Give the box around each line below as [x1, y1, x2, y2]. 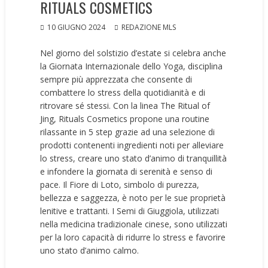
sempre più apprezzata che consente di [40, 74, 193, 85]
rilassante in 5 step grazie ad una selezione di [40, 126, 215, 138]
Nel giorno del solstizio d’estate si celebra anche [40, 47, 227, 59]
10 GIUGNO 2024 [47, 22, 106, 32]
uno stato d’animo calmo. [40, 245, 139, 256]
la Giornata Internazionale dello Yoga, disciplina [40, 60, 223, 72]
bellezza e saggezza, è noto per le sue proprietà [40, 192, 226, 203]
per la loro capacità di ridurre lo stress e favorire [40, 232, 226, 243]
